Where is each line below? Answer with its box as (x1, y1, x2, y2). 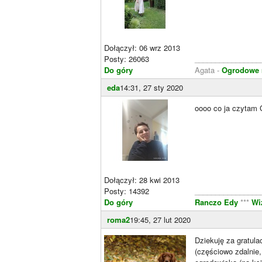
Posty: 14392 (104, 185, 149, 196)
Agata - (195, 64, 219, 75)
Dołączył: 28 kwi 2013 (104, 174, 180, 185)
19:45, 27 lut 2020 (130, 213, 191, 225)
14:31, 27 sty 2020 (120, 81, 183, 93)
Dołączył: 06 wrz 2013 (104, 42, 180, 53)
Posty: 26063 (104, 53, 149, 64)
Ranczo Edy (195, 196, 238, 208)
